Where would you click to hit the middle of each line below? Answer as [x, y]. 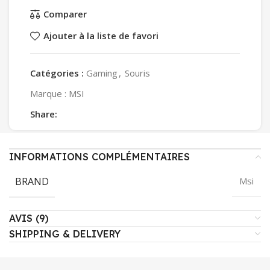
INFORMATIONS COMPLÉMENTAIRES [99, 156]
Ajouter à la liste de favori [101, 36]
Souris [137, 73]
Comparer [65, 14]
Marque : [49, 93]
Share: [44, 114]
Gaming [102, 73]
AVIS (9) [29, 218]
